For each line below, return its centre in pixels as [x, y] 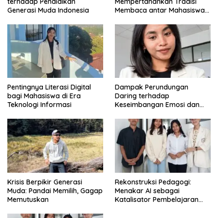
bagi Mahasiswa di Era [44, 96]
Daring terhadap [142, 96]
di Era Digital [136, 19]
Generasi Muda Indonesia [48, 10]
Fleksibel [128, 208]
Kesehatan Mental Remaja [157, 114]
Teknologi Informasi [39, 105]
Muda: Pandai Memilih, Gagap [55, 191]
